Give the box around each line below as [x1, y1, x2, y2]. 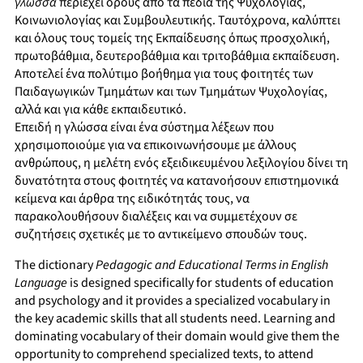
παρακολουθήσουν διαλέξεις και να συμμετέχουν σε [15, 207, 297, 226]
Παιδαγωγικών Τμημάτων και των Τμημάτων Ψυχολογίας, [15, 83, 327, 101]
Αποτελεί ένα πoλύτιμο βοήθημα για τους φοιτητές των [15, 65, 314, 83]
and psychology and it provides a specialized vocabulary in [15, 292, 331, 310]
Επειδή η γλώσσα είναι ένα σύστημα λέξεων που [15, 118, 274, 137]
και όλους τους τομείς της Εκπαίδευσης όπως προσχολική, [15, 29, 330, 48]
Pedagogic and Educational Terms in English [96, 256, 328, 275]
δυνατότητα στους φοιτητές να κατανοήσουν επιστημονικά [15, 172, 339, 190]
